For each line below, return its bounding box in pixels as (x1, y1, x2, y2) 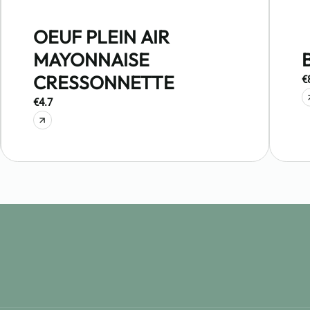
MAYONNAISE (33, 48, 149, 72)
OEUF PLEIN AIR (33, 25, 170, 49)
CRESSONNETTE (33, 71, 174, 95)
